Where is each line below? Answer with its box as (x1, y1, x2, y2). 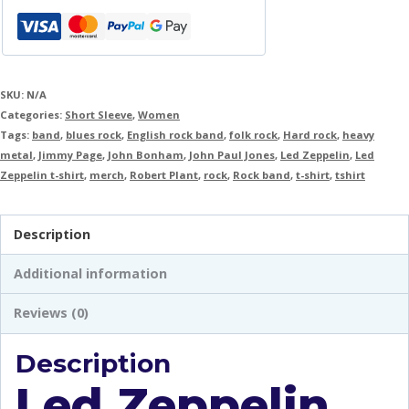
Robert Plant (130, 167, 198, 182)
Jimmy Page (38, 147, 102, 162)
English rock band (127, 127, 224, 142)
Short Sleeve (65, 107, 132, 121)
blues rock (66, 127, 121, 142)
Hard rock (283, 127, 337, 142)
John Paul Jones (189, 147, 275, 162)
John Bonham (108, 147, 184, 162)
